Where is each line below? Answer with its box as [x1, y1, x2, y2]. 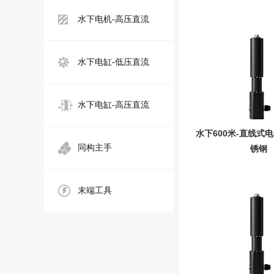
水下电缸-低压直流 [78, 57, 149, 67]
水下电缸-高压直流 [78, 100, 149, 109]
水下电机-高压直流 [78, 14, 149, 24]
